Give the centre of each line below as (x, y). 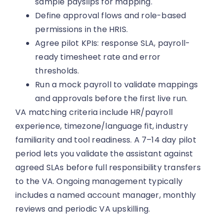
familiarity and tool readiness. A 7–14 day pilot (106, 140)
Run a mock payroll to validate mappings (117, 84)
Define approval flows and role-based (111, 15)
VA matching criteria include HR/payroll (94, 112)
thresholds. (57, 71)
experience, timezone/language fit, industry (102, 126)
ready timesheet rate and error (98, 57)
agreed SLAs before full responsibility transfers (108, 167)
